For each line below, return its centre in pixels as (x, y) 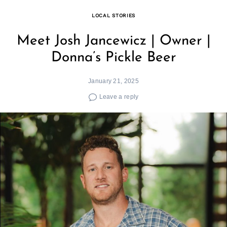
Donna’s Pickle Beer (113, 58)
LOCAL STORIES (113, 16)
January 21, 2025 (113, 81)
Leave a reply (119, 96)
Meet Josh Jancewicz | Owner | (113, 41)
